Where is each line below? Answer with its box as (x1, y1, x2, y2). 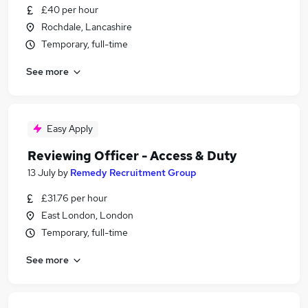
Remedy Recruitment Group (70, 166, 197, 179)
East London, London (41, 209, 133, 221)
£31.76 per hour (41, 192, 107, 204)
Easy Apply (47, 122, 93, 135)
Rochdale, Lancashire (41, 21, 132, 33)
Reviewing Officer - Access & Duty (27, 148, 237, 164)
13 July (27, 166, 56, 179)
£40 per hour (41, 3, 98, 16)
